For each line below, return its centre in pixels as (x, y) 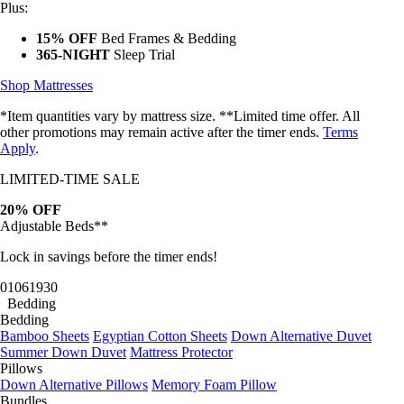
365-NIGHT (73, 55)
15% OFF (67, 39)
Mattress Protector (181, 353)
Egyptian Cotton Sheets (160, 336)
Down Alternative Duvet (301, 336)
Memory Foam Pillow (214, 385)
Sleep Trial (142, 55)
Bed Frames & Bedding (167, 39)
